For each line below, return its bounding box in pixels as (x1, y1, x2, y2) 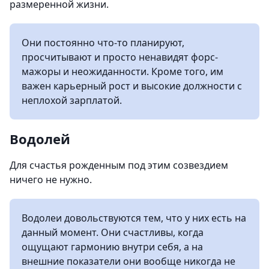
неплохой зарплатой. (22, 93, 122, 107)
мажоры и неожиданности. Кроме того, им (22, 64, 223, 78)
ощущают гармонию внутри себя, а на (22, 240, 203, 253)
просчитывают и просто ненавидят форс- (22, 50, 218, 64)
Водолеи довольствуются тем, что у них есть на (22, 211, 246, 225)
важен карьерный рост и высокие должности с (22, 79, 242, 92)
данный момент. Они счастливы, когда (22, 225, 204, 239)
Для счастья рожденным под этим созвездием (10, 158, 228, 172)
